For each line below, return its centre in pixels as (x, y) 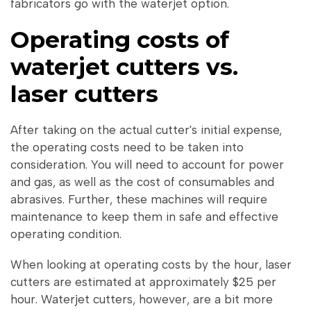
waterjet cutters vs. (124, 67)
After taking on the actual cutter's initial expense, (146, 129)
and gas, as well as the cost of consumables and (142, 182)
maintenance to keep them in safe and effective (144, 216)
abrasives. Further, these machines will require (139, 199)
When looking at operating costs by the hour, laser (151, 265)
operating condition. (66, 234)
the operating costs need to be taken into (127, 147)
